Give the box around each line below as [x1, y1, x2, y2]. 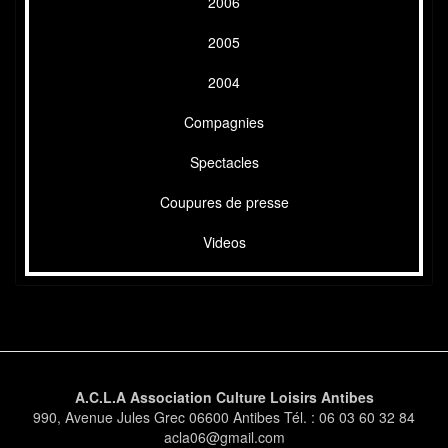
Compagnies [184, 112, 264, 133]
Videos [202, 232, 246, 253]
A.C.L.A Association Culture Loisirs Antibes [74, 387, 374, 408]
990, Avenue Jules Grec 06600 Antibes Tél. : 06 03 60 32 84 [33, 407, 415, 428]
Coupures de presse [159, 192, 289, 213]
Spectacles [189, 152, 259, 173]
